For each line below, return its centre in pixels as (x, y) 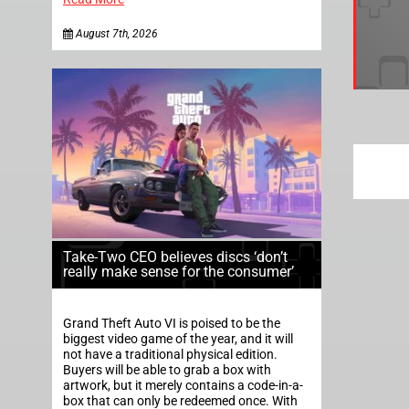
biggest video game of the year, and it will (178, 339)
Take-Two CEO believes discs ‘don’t (175, 257)
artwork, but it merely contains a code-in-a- (183, 385)
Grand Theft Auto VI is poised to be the (172, 323)
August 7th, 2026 (115, 34)
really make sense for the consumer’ (178, 271)
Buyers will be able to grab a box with (167, 370)
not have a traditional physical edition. (170, 354)
